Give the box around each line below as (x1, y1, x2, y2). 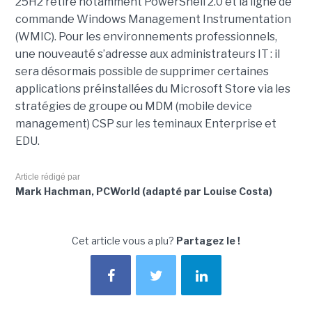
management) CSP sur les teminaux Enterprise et (15, 117, 276, 131)
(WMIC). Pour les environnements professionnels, (15, 30, 277, 44)
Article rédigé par (15, 172, 80, 182)
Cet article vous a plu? (72, 235, 176, 247)
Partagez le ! (176, 235, 240, 247)
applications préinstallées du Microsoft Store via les (15, 82, 290, 96)
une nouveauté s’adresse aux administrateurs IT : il (15, 47, 280, 61)
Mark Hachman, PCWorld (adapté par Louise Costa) (15, 185, 272, 198)
